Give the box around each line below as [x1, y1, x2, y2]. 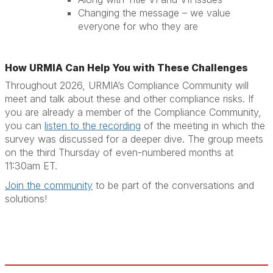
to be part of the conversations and [93, 179, 254, 191]
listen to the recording [44, 119, 141, 132]
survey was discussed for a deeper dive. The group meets [5, 132, 263, 145]
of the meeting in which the [141, 119, 265, 132]
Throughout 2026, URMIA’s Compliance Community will [5, 79, 249, 91]
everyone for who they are [78, 19, 198, 32]
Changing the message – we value [78, 6, 230, 19]
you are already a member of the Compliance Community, [5, 105, 261, 118]
